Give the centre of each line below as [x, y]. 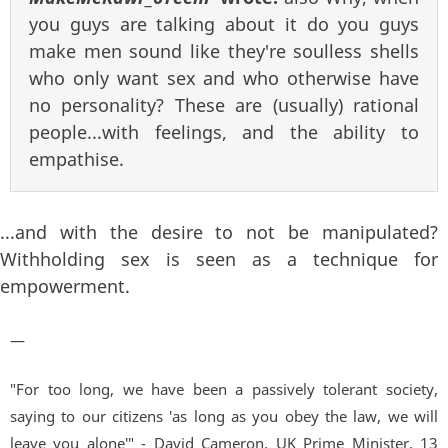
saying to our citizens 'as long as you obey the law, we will [224, 416]
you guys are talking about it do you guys [224, 24]
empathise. [76, 159]
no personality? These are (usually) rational [224, 105]
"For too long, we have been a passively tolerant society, [224, 389]
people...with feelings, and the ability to [224, 132]
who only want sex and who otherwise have [224, 78]
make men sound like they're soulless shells [224, 51]
